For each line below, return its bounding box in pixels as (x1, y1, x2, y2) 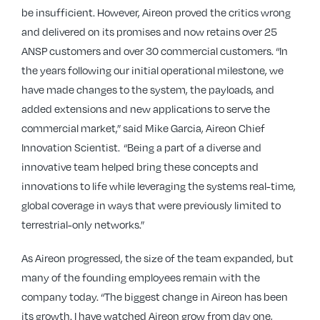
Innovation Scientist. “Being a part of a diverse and (21, 141, 261, 154)
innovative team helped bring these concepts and (21, 160, 259, 173)
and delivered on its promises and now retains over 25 (21, 25, 277, 38)
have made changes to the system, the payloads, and (21, 83, 274, 96)
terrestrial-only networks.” (21, 218, 146, 231)
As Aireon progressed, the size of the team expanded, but (21, 251, 294, 264)
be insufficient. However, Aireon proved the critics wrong (21, 6, 291, 19)
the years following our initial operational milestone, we (21, 64, 284, 76)
